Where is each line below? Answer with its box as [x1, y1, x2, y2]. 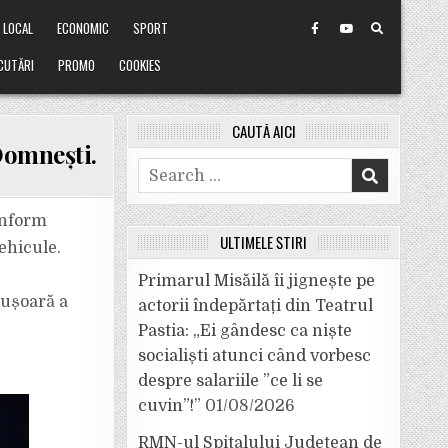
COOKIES [119, 55, 162, 75]
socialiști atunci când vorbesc [138, 347, 371, 365]
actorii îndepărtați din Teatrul [138, 297, 373, 315]
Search [137, 160, 193, 178]
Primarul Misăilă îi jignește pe [138, 272, 375, 290]
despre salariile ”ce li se [138, 372, 323, 390]
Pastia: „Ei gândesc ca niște [138, 322, 352, 340]
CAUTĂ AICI [231, 120, 296, 142]
